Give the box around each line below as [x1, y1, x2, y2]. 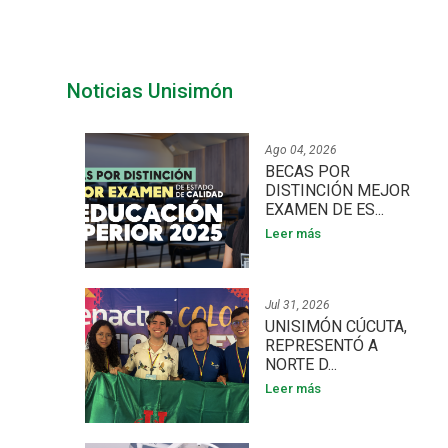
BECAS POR [264, 162, 350, 181]
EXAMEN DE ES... [264, 200, 384, 219]
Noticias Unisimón [67, 79, 234, 103]
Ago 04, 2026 [264, 143, 337, 157]
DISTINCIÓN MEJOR [264, 181, 410, 200]
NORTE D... [264, 355, 337, 374]
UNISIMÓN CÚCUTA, [264, 317, 407, 336]
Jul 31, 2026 [264, 298, 330, 312]
